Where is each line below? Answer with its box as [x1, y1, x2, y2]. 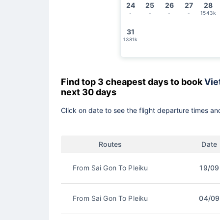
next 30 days [61, 86, 118, 97]
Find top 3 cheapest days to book [61, 76, 204, 87]
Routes [99, 139, 122, 148]
